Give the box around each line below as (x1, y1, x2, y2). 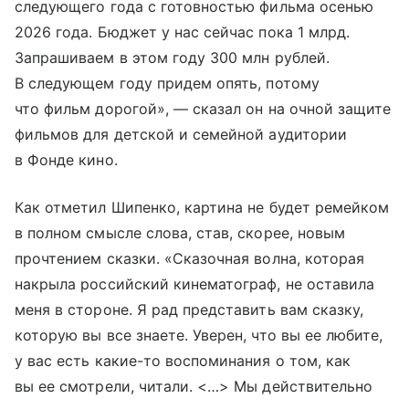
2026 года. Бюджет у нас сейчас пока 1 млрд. (15, 23, 351, 42)
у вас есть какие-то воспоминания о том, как (15, 351, 351, 371)
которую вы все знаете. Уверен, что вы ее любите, (15, 326, 383, 345)
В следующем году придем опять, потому (15, 74, 320, 93)
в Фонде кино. (15, 151, 118, 170)
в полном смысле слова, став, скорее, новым (15, 224, 346, 243)
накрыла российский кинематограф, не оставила (15, 275, 375, 294)
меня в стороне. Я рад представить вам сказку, (15, 300, 364, 320)
